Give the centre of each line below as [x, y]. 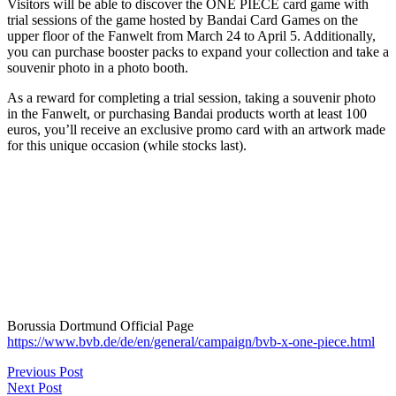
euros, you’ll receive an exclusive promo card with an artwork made [196, 130]
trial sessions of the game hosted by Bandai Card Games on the [183, 20]
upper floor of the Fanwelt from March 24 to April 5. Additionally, [191, 36]
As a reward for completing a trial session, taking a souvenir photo [191, 98]
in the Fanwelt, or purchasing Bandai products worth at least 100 [187, 114]
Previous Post [45, 372]
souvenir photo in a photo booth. [98, 68]
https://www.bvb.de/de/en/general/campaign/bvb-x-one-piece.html [191, 342]
